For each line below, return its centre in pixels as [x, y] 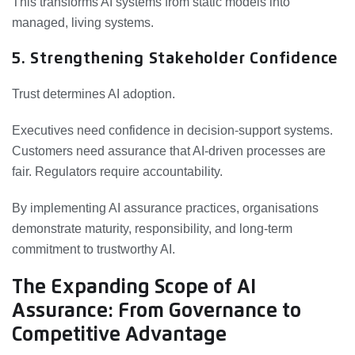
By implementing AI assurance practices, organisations [165, 208]
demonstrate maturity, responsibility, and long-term [152, 228]
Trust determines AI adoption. [94, 94]
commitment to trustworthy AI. [94, 249]
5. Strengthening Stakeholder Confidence [176, 58]
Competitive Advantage [119, 334]
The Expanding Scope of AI [134, 287]
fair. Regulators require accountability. [117, 171]
